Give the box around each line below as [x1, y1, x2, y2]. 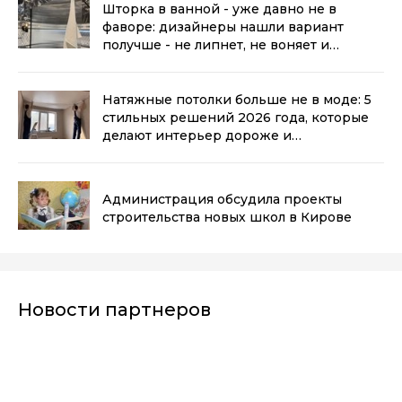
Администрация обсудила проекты [102, 190, 342, 207]
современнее [102, 144, 195, 162]
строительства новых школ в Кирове [102, 208, 352, 225]
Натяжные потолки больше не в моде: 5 [102, 91, 371, 108]
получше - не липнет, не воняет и [102, 36, 329, 53]
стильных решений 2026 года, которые [102, 109, 369, 126]
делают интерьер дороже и [102, 127, 292, 144]
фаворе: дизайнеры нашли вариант [102, 18, 344, 35]
